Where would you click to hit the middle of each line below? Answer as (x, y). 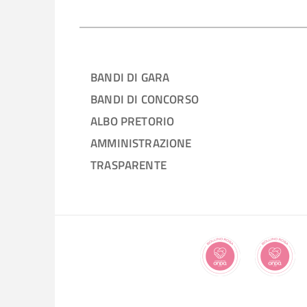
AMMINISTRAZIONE (141, 143)
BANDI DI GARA (130, 77)
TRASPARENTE (128, 164)
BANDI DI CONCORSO (145, 99)
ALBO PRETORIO (133, 121)
